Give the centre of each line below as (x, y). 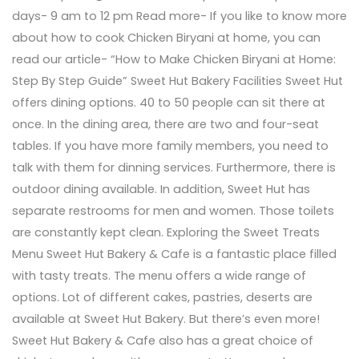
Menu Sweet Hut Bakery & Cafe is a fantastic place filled (174, 254)
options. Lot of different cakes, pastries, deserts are (162, 297)
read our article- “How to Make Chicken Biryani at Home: (173, 59)
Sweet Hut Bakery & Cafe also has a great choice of (162, 340)
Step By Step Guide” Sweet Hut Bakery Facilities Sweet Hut (177, 81)
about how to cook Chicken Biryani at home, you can (166, 37)
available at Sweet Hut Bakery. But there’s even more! (165, 319)
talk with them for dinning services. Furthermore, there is (173, 167)
